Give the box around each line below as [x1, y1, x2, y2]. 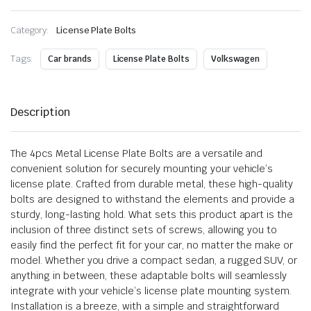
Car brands [47, 53, 92, 65]
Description [10, 104, 70, 119]
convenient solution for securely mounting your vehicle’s [10, 162, 274, 175]
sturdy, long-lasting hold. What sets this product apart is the [10, 208, 294, 221]
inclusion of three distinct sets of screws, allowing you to [10, 223, 278, 236]
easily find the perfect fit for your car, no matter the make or [10, 238, 294, 251]
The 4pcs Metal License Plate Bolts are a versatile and [10, 146, 263, 160]
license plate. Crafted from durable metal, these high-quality [10, 177, 294, 190]
